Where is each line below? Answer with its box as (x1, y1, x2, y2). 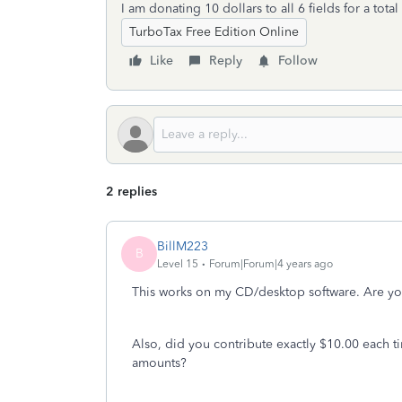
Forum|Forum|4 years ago (209, 257, 333, 270)
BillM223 (157, 238, 208, 254)
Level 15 (157, 257, 198, 270)
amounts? (132, 355, 190, 371)
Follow (278, 53, 318, 68)
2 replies (106, 184, 157, 199)
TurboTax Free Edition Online (129, 24, 299, 39)
